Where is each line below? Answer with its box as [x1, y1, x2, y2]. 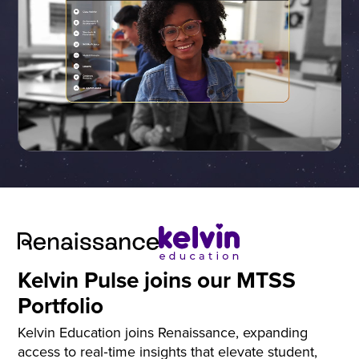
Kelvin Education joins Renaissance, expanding [18, 322, 309, 343]
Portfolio [18, 288, 104, 321]
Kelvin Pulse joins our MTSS [18, 263, 296, 296]
